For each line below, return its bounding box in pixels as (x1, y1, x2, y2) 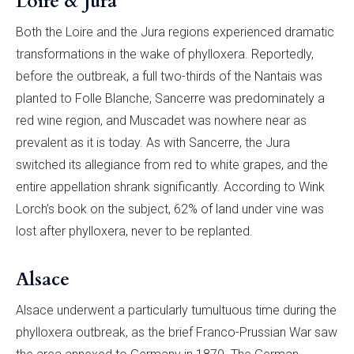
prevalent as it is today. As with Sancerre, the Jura (16, 134, 290, 150)
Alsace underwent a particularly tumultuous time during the (16, 302, 337, 318)
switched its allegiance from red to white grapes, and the (16, 156, 328, 172)
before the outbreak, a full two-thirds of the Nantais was (16, 68, 322, 84)
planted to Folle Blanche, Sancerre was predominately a (16, 90, 325, 106)
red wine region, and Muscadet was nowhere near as (16, 112, 307, 128)
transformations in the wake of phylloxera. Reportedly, (16, 46, 314, 62)
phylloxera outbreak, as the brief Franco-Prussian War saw (16, 324, 337, 340)
